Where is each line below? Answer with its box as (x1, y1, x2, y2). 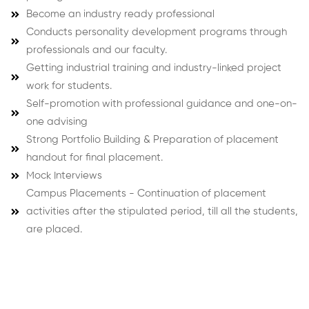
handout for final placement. (26, 152, 163, 163)
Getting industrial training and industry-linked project (26, 63, 281, 74)
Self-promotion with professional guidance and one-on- (26, 99, 297, 110)
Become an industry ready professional (26, 9, 215, 20)
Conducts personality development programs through (26, 27, 287, 38)
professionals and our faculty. (26, 45, 167, 56)
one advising (26, 117, 88, 128)
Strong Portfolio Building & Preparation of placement (26, 134, 279, 146)
